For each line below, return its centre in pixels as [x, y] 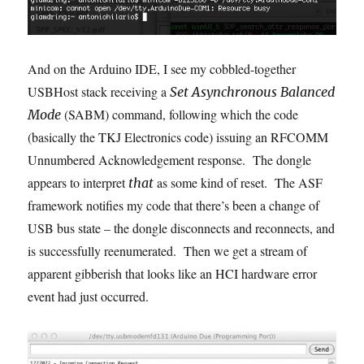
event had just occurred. [89, 297]
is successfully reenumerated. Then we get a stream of [168, 251]
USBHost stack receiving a [99, 92]
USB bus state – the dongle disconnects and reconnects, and [182, 228]
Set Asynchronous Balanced [253, 92]
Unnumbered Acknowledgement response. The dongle [170, 160]
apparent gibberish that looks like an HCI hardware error [173, 274]
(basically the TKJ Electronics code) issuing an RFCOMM [178, 137]
